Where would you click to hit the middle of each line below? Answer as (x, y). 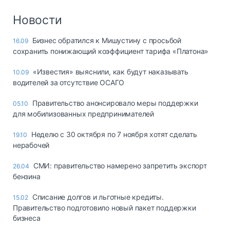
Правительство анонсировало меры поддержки (115, 103)
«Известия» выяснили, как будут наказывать (110, 71)
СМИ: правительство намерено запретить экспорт (120, 165)
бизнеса (27, 218)
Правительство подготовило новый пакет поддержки (104, 207)
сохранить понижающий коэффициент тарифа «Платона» (111, 51)
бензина (27, 176)
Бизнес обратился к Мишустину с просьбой (107, 40)
